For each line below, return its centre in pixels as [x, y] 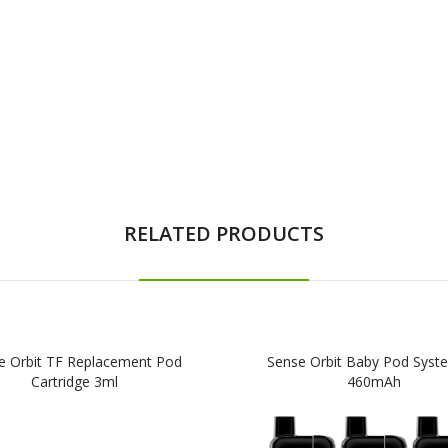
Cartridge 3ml [74, 381]
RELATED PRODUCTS [224, 233]
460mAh [374, 381]
